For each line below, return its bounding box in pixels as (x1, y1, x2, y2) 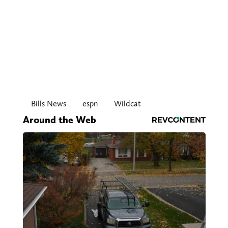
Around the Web (22, 113, 96, 126)
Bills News (31, 99, 66, 109)
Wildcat (113, 99, 141, 109)
